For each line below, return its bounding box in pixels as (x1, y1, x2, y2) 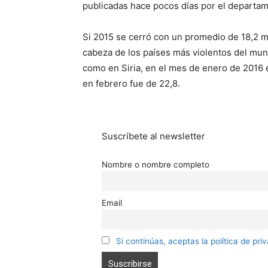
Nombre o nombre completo (102, 160, 209, 169)
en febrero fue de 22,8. (83, 78, 180, 89)
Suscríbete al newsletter (102, 130, 205, 142)
